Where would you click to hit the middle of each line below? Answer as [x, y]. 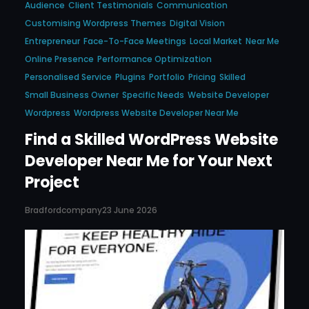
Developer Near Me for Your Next [149, 161]
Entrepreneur [52, 41]
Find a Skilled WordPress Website [151, 140]
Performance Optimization [154, 59]
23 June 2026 [130, 210]
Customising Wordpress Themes [96, 23]
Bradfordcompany [63, 210]
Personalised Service [68, 77]
